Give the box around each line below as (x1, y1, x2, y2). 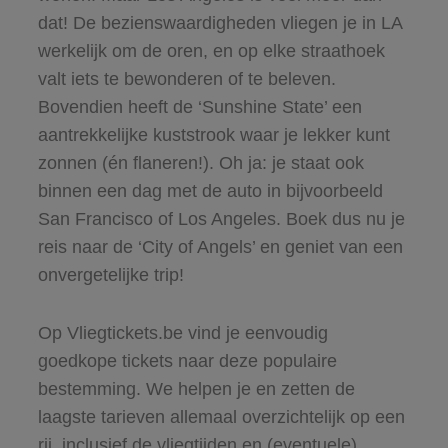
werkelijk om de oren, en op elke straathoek (37, 40, 385, 61)
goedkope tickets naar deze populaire (37, 350, 337, 371)
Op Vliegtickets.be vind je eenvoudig (37, 322, 328, 343)
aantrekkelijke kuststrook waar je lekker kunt (37, 124, 390, 145)
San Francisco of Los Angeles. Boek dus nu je (37, 208, 405, 229)
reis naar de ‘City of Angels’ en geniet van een (37, 236, 403, 257)
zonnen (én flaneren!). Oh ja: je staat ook (37, 152, 364, 173)
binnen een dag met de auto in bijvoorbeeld (37, 180, 383, 201)
